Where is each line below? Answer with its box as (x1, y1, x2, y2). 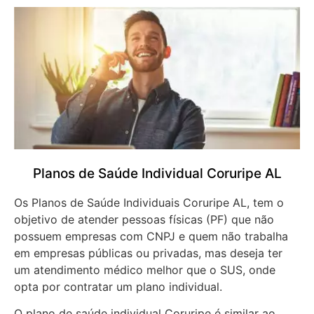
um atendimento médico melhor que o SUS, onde (14, 262, 275, 277)
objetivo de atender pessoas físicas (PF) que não (14, 212, 274, 226)
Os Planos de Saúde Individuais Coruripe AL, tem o (14, 195, 284, 210)
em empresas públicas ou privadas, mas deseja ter (14, 245, 282, 260)
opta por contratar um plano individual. (14, 279, 226, 294)
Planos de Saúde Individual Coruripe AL (32, 165, 282, 182)
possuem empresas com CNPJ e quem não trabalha (14, 228, 288, 243)
